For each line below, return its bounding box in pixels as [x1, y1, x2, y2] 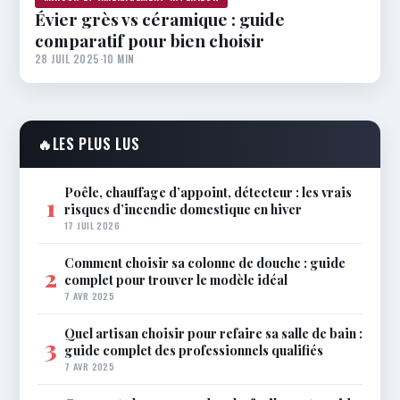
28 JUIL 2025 [35, 50, 100, 66]
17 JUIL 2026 [64, 217, 121, 232]
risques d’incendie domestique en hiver [64, 199, 302, 218]
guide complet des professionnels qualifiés [64, 340, 323, 359]
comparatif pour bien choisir [35, 28, 264, 52]
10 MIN [103, 50, 135, 66]
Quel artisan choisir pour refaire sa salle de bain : [64, 323, 362, 342]
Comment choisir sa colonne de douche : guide [64, 253, 346, 271]
